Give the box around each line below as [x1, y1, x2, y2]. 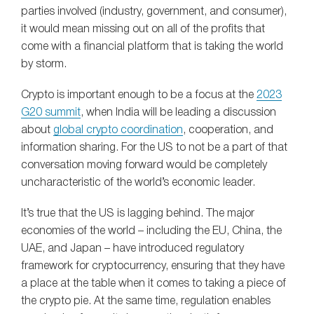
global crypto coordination [53, 125, 183, 135]
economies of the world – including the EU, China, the [21, 226, 282, 236]
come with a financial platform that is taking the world [21, 41, 283, 52]
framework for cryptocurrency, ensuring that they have [21, 261, 285, 271]
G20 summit [21, 107, 81, 118]
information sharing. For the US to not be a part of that [21, 142, 287, 153]
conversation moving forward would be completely [21, 160, 267, 170]
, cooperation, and [183, 125, 273, 135]
